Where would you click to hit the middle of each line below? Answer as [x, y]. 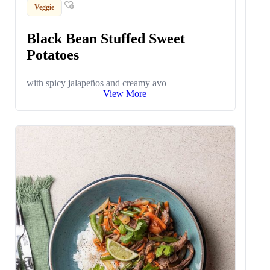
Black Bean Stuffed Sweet [106, 38]
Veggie [45, 7]
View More [125, 93]
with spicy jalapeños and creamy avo [97, 83]
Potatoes [53, 55]
